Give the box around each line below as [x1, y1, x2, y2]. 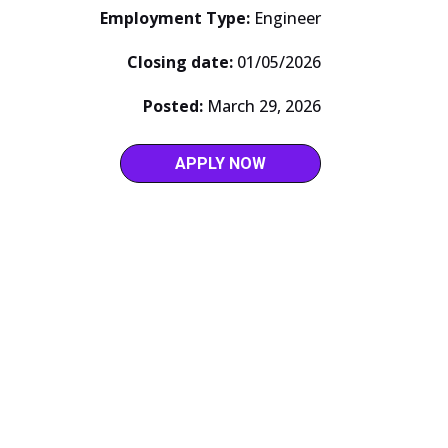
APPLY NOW [175, 153, 266, 173]
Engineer [254, 6, 321, 29]
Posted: [143, 94, 203, 117]
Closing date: [127, 50, 237, 73]
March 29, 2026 [207, 94, 321, 117]
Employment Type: [100, 6, 254, 29]
